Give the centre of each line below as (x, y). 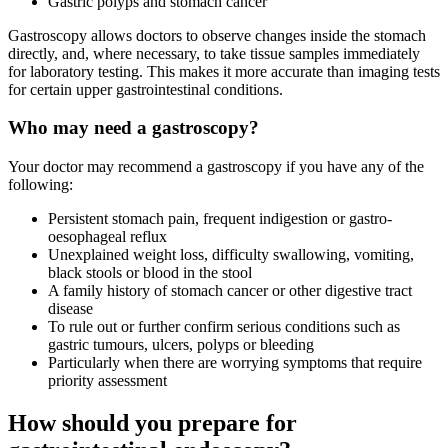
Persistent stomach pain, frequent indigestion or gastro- (220, 218)
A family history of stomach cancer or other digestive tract (230, 290)
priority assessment (107, 380)
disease (70, 308)
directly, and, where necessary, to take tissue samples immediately (214, 53)
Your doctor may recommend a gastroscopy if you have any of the (216, 166)
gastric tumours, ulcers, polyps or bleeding (181, 344)
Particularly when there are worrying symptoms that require (235, 362)
